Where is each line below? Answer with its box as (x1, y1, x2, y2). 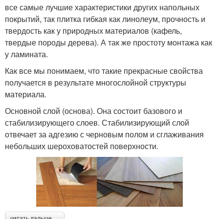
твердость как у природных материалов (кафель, (5, 24, 182, 36)
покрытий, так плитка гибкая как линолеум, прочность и (5, 13, 205, 24)
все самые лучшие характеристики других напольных (5, 1, 199, 13)
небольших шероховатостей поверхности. (5, 140, 158, 152)
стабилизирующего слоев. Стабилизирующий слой (5, 116, 189, 128)
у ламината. (5, 48, 48, 60)
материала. (5, 88, 46, 100)
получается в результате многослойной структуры (5, 76, 186, 88)
